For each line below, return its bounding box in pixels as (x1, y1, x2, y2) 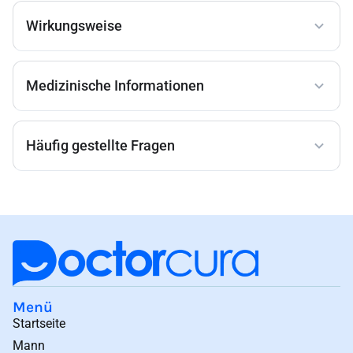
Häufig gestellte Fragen (26, 138, 175, 154)
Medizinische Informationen (26, 78, 204, 95)
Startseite (13, 315, 65, 331)
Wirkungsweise (26, 18, 122, 35)
